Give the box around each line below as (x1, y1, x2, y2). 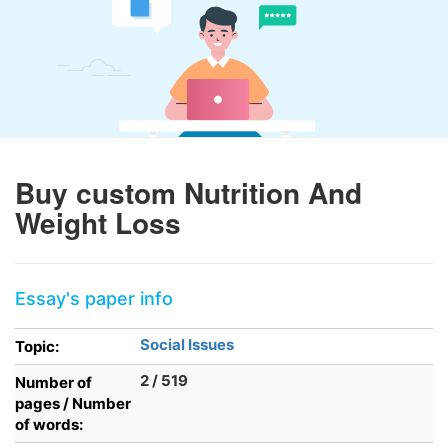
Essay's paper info (15, 288, 173, 309)
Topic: (15, 337, 59, 356)
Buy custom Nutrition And (15, 172, 362, 213)
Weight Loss (15, 202, 181, 243)
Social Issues (140, 335, 234, 354)
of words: (15, 415, 83, 434)
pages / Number (15, 394, 131, 413)
